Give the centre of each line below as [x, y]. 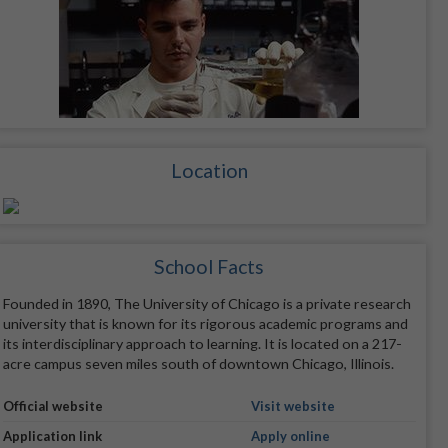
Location [209, 170]
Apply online [290, 436]
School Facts [209, 266]
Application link [52, 436]
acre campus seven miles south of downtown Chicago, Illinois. [198, 363]
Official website [52, 406]
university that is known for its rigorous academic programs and [205, 323]
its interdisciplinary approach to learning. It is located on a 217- [202, 343]
